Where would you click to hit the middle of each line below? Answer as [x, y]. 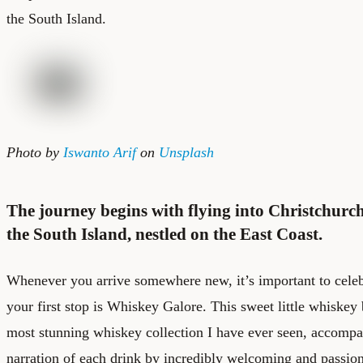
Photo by [35, 152]
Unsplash [186, 152]
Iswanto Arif [100, 152]
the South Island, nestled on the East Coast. [164, 234]
